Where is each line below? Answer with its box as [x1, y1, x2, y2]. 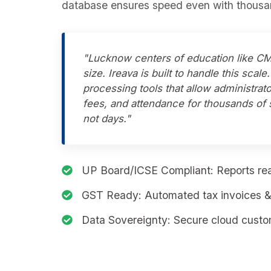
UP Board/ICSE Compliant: [81, 164, 214, 177]
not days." [83, 113, 131, 125]
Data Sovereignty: [81, 214, 171, 226]
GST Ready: [81, 189, 142, 201]
